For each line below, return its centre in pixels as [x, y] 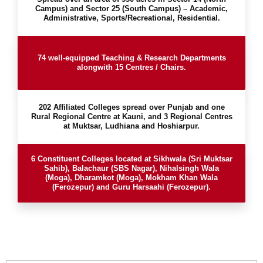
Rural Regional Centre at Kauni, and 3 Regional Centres [131, 117]
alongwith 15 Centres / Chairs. [131, 67]
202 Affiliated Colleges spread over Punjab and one [131, 107]
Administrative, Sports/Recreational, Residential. [131, 18]
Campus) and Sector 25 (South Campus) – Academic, [131, 9]
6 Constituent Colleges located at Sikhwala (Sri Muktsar [131, 159]
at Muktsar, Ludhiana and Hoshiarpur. [131, 126]
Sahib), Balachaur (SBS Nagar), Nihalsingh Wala [131, 168]
